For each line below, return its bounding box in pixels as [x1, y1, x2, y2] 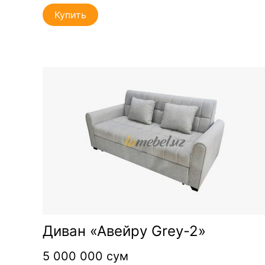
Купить [54, 8, 86, 21]
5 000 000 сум [43, 248, 128, 263]
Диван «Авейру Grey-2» [43, 222, 206, 240]
